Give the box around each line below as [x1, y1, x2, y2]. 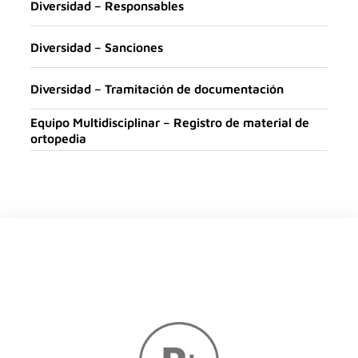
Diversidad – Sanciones [30, 39, 164, 54]
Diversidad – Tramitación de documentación [30, 81, 284, 96]
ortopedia [30, 130, 87, 145]
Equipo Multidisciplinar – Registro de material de [30, 114, 310, 129]
